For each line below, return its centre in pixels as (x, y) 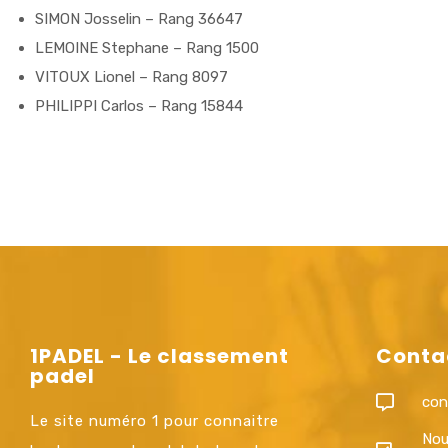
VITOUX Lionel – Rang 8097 (131, 77)
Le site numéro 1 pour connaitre (154, 421)
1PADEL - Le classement (159, 356)
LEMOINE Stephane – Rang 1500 (147, 48)
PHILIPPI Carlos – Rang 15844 (139, 106)
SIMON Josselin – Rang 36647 (139, 19)
